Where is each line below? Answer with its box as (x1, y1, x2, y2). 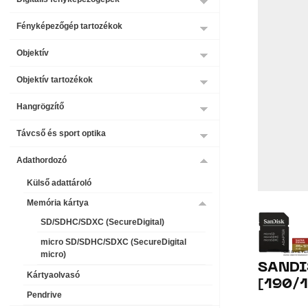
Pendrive (27, 289, 62, 300)
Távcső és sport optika (16, 128, 106, 138)
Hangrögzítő (16, 101, 64, 111)
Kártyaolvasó (27, 269, 80, 280)
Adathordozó (16, 155, 67, 165)
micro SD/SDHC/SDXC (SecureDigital (41, 236, 186, 247)
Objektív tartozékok (16, 74, 93, 85)
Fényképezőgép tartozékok (16, 21, 122, 31)
